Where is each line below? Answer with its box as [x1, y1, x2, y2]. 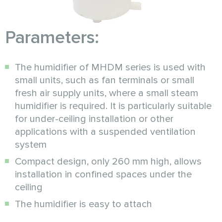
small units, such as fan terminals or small [15, 74, 194, 86]
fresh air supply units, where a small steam [15, 87, 198, 99]
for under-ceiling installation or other [15, 112, 173, 125]
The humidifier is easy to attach [15, 198, 152, 210]
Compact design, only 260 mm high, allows [15, 155, 202, 167]
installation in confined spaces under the [15, 168, 192, 180]
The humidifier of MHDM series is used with [15, 61, 206, 73]
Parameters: [5, 26, 99, 49]
